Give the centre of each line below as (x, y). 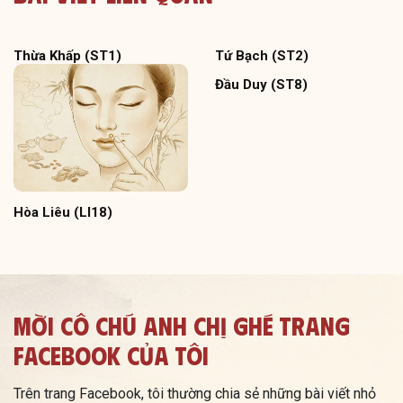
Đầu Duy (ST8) (261, 85)
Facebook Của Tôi (111, 354)
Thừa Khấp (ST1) (67, 56)
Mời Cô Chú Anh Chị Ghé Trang (182, 325)
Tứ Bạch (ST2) (262, 56)
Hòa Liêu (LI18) (63, 212)
